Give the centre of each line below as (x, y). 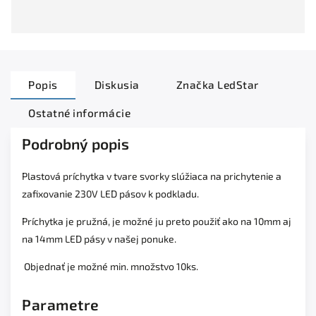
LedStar (237, 84)
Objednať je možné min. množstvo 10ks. (110, 266)
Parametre (61, 304)
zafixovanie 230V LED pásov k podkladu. (110, 193)
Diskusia (117, 84)
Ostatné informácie (79, 113)
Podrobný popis (75, 143)
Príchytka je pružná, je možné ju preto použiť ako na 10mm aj (157, 221)
